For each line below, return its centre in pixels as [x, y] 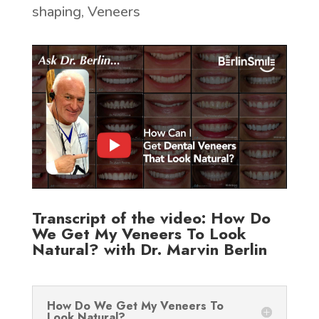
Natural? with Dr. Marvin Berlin [149, 249]
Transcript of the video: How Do [151, 218]
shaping [56, 12]
